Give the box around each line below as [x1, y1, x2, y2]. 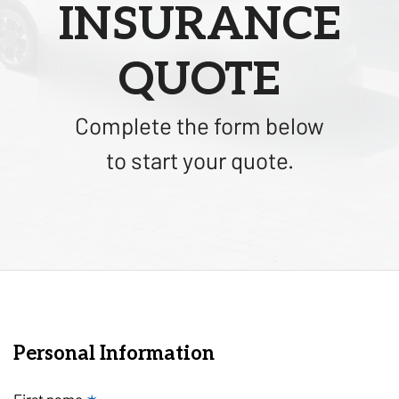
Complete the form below [75, 110, 324, 139]
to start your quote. [105, 145, 294, 174]
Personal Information [13, 341, 215, 365]
